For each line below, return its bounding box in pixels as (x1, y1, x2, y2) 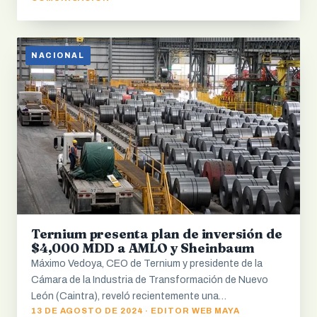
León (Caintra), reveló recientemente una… (31, 291, 226, 302)
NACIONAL (31, 52, 85, 60)
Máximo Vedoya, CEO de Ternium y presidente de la (31, 258, 263, 270)
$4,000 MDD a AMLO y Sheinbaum (31, 240, 255, 257)
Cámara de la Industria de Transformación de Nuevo (31, 275, 268, 286)
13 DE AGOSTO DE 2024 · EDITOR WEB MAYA (31, 306, 241, 316)
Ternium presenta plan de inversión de (31, 226, 282, 243)
